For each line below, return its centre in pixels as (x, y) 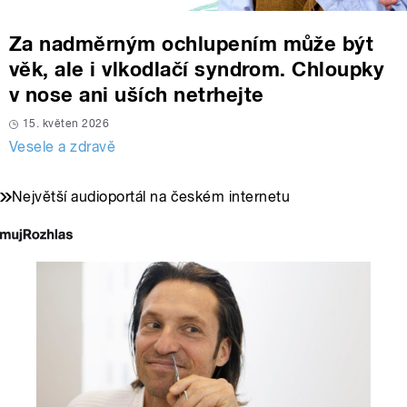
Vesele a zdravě (63, 147)
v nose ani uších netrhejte (137, 95)
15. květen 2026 (66, 124)
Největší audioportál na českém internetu (151, 197)
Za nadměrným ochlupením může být (192, 44)
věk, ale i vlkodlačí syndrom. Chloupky (197, 69)
